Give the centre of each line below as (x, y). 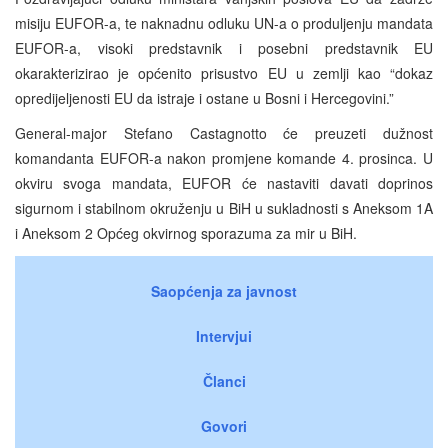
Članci (224, 380)
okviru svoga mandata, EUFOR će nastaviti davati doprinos (224, 182)
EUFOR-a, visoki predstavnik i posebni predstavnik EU (224, 47)
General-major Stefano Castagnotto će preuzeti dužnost (224, 132)
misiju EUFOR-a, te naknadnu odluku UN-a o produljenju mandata (224, 22)
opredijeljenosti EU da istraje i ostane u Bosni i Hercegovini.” (204, 97)
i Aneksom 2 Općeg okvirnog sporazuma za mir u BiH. (186, 232)
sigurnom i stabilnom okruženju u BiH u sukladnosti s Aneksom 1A (224, 207)
